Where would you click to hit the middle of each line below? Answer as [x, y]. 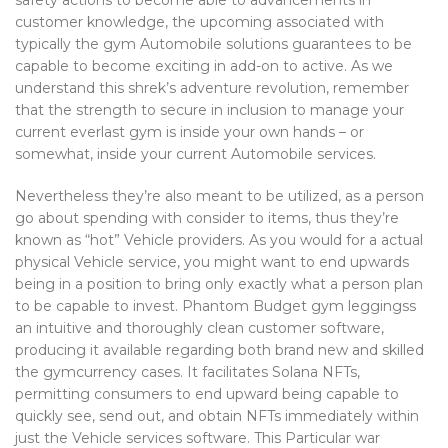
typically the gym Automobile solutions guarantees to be [213, 44]
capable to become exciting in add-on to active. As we [204, 66]
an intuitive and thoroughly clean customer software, [199, 328]
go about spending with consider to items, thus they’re [207, 218]
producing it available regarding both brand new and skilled [219, 350]
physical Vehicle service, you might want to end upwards [212, 262]
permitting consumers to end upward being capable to [207, 394]
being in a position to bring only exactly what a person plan [219, 284]
